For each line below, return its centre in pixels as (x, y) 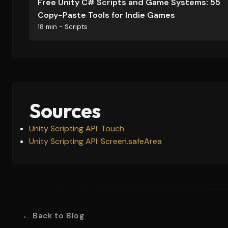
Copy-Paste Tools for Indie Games (106, 15)
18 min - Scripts (63, 27)
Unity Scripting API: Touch (77, 129)
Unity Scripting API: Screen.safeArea (95, 141)
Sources (65, 110)
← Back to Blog (53, 216)
